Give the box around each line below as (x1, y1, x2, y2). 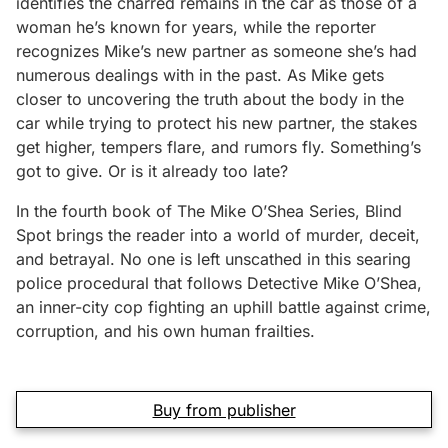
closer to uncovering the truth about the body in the (16, 89, 404, 109)
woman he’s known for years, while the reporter (16, 17, 376, 37)
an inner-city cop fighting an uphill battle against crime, (16, 297, 431, 317)
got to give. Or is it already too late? (16, 161, 288, 181)
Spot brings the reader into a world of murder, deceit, (16, 225, 420, 245)
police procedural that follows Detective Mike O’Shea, (16, 273, 422, 293)
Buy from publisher (152, 399, 296, 420)
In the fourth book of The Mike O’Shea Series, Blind (16, 201, 402, 221)
